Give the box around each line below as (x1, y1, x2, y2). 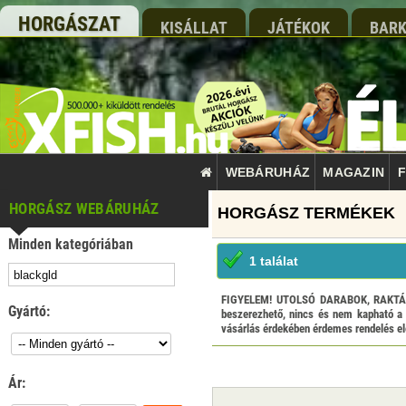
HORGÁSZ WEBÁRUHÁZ (9, 199, 159, 217)
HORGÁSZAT (18, 13, 121, 35)
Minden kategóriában (8, 236, 133, 253)
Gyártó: (8, 303, 50, 320)
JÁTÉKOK (267, 18, 330, 37)
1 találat (249, 254, 298, 268)
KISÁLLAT (160, 18, 227, 37)
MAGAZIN (323, 165, 385, 179)
